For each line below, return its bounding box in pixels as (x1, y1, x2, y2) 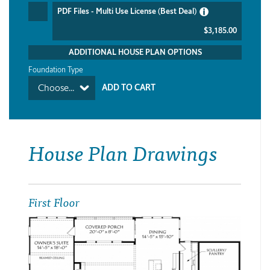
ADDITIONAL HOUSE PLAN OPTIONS (68, 47, 202, 58)
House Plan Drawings (28, 134, 218, 169)
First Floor (28, 191, 80, 212)
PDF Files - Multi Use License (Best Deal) (57, 6, 196, 17)
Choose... (38, 81, 74, 94)
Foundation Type (28, 64, 83, 75)
